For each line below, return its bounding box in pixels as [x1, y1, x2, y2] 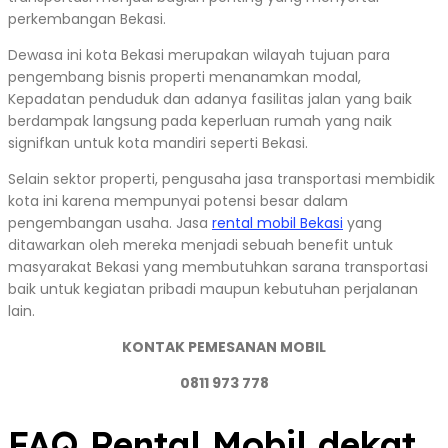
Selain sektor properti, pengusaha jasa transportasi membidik [8, 169, 435, 190]
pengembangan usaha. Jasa [8, 213, 212, 234]
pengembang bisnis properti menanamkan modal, [8, 67, 361, 88]
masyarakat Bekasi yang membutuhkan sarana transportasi [8, 257, 428, 278]
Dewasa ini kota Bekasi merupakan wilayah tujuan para [8, 45, 390, 66]
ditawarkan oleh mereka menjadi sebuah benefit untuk [8, 235, 393, 256]
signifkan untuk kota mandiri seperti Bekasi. [8, 133, 308, 154]
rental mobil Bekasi [212, 213, 343, 234]
